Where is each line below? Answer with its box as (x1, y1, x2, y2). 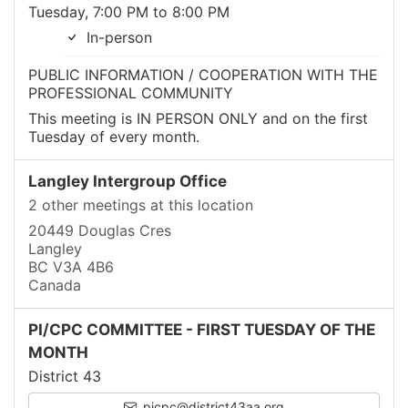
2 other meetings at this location (28, 196, 253, 214)
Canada (28, 276, 81, 294)
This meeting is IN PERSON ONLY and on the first (28, 109, 368, 127)
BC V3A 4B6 (28, 258, 114, 276)
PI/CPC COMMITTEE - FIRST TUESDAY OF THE (28, 320, 375, 339)
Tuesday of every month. (28, 127, 199, 146)
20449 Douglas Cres (28, 221, 171, 240)
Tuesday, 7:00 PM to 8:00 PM (28, 3, 229, 21)
